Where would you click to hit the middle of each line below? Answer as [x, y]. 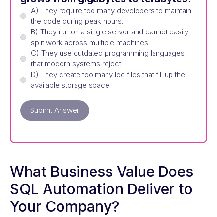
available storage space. [71, 85]
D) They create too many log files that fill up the [108, 74]
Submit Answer [55, 110]
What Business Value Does [101, 171]
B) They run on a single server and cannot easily [110, 31]
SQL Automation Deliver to [101, 189]
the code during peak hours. [77, 21]
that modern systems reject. [77, 63]
